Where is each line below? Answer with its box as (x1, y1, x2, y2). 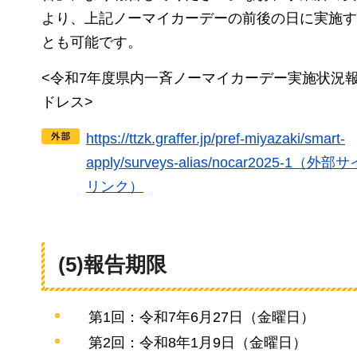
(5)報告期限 (58, 253, 167, 277)
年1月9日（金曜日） (176, 335, 308, 351)
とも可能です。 (41, 34, 142, 51)
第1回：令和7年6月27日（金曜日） (88, 309, 316, 326)
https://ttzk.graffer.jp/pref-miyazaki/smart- (86, 131, 345, 147)
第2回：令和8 (88, 335, 177, 351)
